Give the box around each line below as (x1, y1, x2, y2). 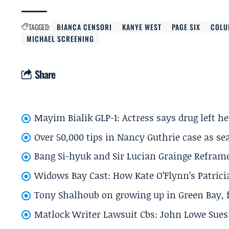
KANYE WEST (122, 21, 162, 32)
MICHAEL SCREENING (27, 33, 95, 44)
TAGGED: (29, 21, 50, 32)
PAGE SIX (172, 21, 201, 32)
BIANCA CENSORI (57, 21, 112, 32)
